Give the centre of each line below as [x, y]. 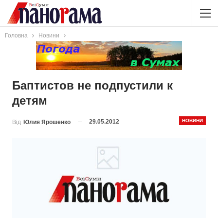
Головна [16, 36]
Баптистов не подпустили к [92, 85]
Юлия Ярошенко [47, 122]
